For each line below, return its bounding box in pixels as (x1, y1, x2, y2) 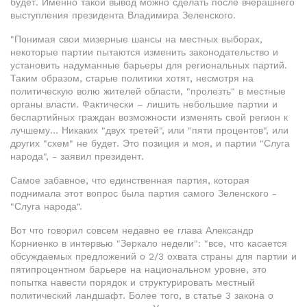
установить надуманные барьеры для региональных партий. (10, 60, 287, 71)
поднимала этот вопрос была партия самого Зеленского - (10, 188, 277, 199)
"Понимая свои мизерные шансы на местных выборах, (10, 34, 262, 45)
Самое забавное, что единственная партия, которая (10, 175, 249, 186)
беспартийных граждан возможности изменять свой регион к (10, 112, 288, 123)
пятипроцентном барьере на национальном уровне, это (10, 264, 267, 275)
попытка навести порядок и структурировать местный (10, 277, 255, 288)
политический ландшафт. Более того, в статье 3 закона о (10, 290, 273, 301)
